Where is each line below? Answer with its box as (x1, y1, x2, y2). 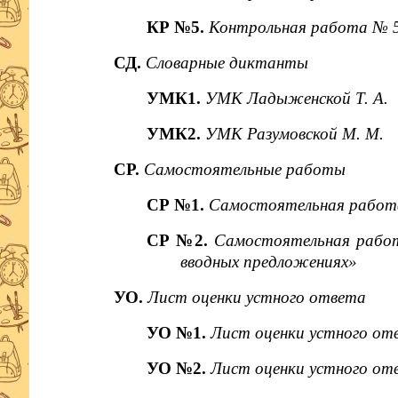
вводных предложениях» (180, 252, 357, 271)
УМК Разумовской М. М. (205, 124, 385, 143)
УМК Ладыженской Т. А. (205, 89, 389, 107)
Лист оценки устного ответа (147, 288, 366, 306)
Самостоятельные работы (143, 160, 346, 179)
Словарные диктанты (145, 53, 308, 72)
